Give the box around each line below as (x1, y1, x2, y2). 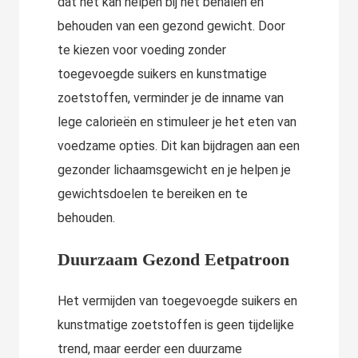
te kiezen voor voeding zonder (58, 42, 226, 58)
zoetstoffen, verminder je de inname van (58, 90, 284, 106)
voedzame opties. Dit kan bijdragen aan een (58, 138, 300, 154)
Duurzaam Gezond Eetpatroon (58, 249, 289, 270)
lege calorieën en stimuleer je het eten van (58, 114, 296, 130)
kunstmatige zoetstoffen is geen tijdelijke (58, 317, 294, 333)
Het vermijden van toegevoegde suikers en (58, 293, 297, 309)
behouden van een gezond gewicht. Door (58, 18, 285, 34)
